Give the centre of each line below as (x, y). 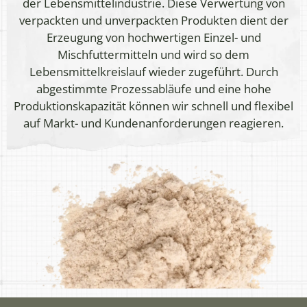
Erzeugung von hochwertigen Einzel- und (153, 38)
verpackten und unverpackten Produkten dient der (153, 21)
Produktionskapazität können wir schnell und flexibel (153, 106)
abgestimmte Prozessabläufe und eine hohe (153, 89)
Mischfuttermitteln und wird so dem (153, 55)
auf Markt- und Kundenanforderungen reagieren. (153, 123)
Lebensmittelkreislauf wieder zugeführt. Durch (153, 72)
